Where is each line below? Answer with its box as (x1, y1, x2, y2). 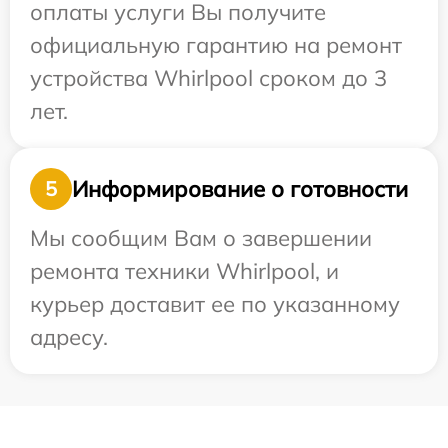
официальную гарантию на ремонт (30, 31, 402, 60)
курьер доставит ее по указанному (30, 290, 400, 319)
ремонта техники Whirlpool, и (30, 257, 339, 286)
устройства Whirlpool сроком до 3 (30, 64, 387, 93)
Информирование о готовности (72, 174, 408, 203)
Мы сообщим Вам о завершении (30, 224, 372, 253)
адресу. (30, 323, 108, 352)
